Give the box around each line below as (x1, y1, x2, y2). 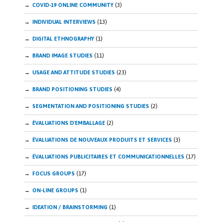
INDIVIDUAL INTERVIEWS (32, 19, 96, 25)
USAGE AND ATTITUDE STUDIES (32, 69, 115, 76)
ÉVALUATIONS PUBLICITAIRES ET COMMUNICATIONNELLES (32, 154, 184, 160)
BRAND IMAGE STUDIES (32, 53, 93, 59)
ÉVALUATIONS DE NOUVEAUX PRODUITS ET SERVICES (32, 137, 172, 143)
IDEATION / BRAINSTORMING (32, 204, 108, 211)
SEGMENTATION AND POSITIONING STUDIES (32, 103, 149, 110)
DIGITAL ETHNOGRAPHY (32, 36, 94, 42)
